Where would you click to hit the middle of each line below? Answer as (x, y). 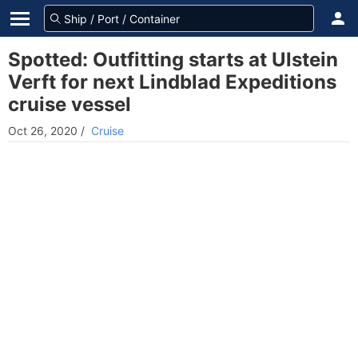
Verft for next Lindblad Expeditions (172, 82)
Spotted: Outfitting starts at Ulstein (173, 60)
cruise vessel (70, 104)
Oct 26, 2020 (43, 131)
